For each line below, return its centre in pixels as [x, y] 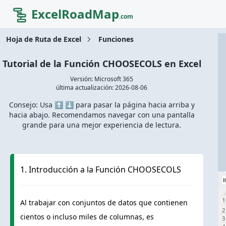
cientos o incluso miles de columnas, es [87, 217]
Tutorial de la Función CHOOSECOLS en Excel [102, 64]
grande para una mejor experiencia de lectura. [102, 125]
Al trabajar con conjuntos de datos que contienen [104, 203]
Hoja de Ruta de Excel [44, 39]
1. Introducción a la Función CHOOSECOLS [101, 170]
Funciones [116, 39]
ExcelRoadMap [75, 14]
